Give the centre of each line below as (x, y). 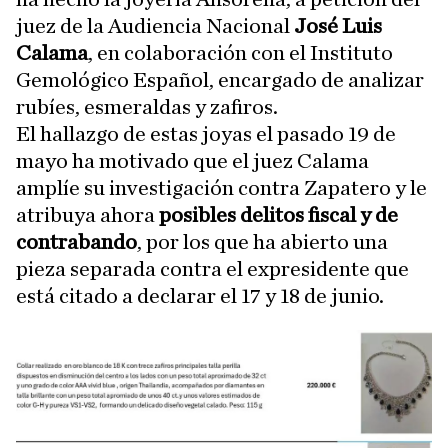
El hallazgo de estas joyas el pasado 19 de (206, 134)
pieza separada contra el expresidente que (212, 269)
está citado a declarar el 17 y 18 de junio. (200, 296)
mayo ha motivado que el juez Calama (192, 161)
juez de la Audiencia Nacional (155, 26)
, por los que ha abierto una (262, 242)
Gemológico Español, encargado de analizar (220, 80)
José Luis (338, 26)
